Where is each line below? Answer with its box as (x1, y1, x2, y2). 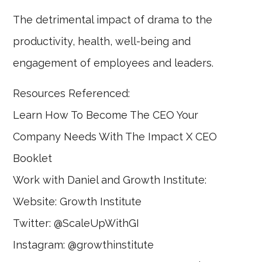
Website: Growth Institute (13, 195, 142, 208)
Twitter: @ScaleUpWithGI (13, 217, 140, 230)
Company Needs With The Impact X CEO (13, 130, 218, 143)
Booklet (13, 152, 53, 165)
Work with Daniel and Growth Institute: (13, 174, 207, 187)
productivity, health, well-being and (13, 35, 191, 48)
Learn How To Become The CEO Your (13, 109, 199, 122)
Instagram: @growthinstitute (13, 239, 154, 251)
